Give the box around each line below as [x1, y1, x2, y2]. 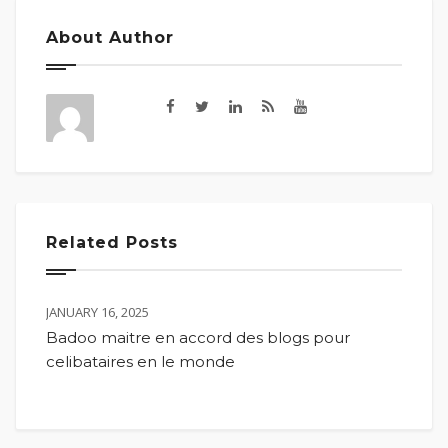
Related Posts [46, 233, 178, 253]
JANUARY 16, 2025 [46, 303, 149, 322]
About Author [46, 28, 174, 48]
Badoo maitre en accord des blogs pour [46, 328, 350, 348]
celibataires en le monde [46, 352, 235, 372]
